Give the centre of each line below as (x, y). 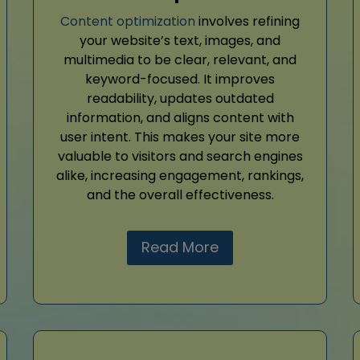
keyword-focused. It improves (180, 80)
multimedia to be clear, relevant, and (180, 60)
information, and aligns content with (180, 118)
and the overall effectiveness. (180, 195)
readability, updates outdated (180, 99)
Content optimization (128, 22)
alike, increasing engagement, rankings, (180, 176)
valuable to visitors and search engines (180, 157)
